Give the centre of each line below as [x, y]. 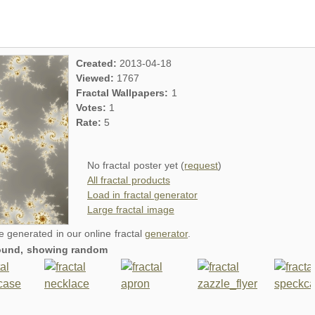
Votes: [93, 108]
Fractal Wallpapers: [124, 93]
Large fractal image [131, 210]
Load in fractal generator [143, 195]
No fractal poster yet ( [136, 165]
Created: [98, 63]
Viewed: [97, 78]
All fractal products [129, 180]
